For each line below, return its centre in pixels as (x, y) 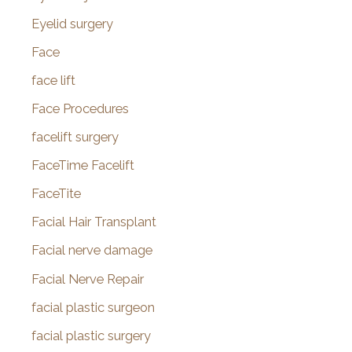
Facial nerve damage (92, 251)
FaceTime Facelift (83, 166)
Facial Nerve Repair (88, 279)
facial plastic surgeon (93, 307)
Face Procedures (80, 108)
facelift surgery (75, 137)
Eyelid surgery (72, 24)
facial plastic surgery (91, 335)
